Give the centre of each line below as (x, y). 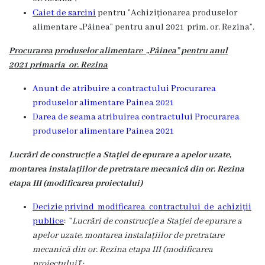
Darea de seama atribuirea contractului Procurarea (136, 117)
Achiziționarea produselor (184, 13)
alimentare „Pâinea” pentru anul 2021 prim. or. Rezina (141, 27)
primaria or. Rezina (69, 65)
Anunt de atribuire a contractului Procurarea (124, 89)
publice (48, 221)
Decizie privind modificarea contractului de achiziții (142, 207)
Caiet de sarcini (64, 13)
